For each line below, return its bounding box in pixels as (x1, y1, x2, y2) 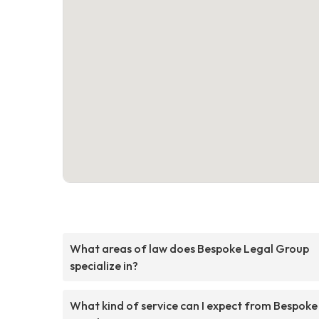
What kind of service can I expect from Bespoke (70, 298, 318, 313)
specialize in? (70, 258, 138, 273)
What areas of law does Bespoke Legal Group (70, 241, 309, 256)
